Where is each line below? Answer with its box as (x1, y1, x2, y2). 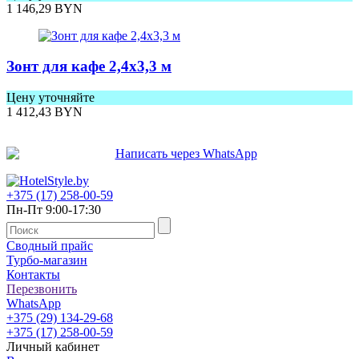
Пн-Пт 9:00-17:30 (6, 203, 101, 217)
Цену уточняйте (6, 91, 95, 105)
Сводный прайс (6, 239, 93, 253)
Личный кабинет (6, 340, 99, 354)
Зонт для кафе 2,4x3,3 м (6, 58, 171, 75)
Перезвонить (6, 282, 77, 296)
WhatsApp (6, 296, 61, 311)
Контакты (6, 268, 60, 282)
